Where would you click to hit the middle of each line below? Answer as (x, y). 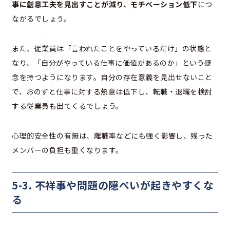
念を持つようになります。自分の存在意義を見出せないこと (112, 77)
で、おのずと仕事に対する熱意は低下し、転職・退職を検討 (112, 92)
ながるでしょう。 (41, 19)
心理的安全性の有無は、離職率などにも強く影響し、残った (112, 136)
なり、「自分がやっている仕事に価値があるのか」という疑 (112, 63)
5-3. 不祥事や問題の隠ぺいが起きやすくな (113, 185)
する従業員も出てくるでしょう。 (68, 106)
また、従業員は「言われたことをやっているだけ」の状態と (112, 49)
